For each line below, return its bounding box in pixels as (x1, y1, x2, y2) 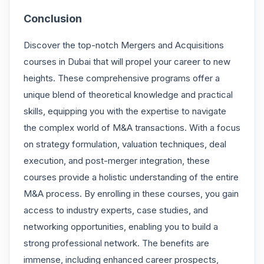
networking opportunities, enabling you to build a (24, 220, 218, 232)
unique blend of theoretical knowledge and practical (24, 88, 233, 100)
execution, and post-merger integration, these (24, 154, 210, 166)
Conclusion (24, 12, 82, 25)
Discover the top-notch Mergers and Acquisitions (24, 39, 224, 51)
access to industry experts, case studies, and (24, 204, 208, 216)
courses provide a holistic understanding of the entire (24, 171, 239, 183)
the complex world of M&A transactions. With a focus (24, 121, 240, 133)
